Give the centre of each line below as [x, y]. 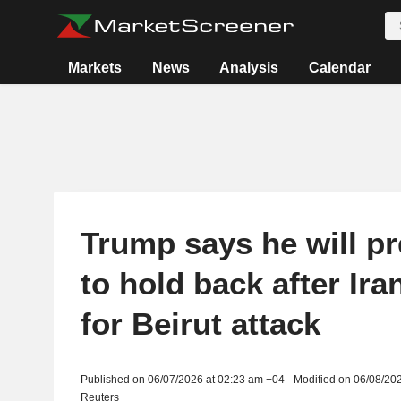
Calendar [340, 68]
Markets [94, 68]
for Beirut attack [200, 324]
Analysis [249, 68]
